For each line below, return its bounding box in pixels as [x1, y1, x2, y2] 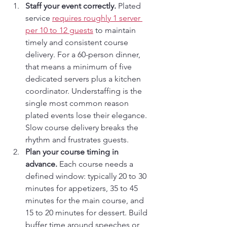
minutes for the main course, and [25, 195, 146, 205]
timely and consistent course [25, 37, 130, 47]
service [25, 13, 52, 23]
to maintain [93, 25, 138, 35]
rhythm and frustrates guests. [25, 134, 129, 144]
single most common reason [25, 98, 131, 108]
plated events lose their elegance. [25, 110, 149, 120]
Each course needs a [57, 159, 135, 169]
